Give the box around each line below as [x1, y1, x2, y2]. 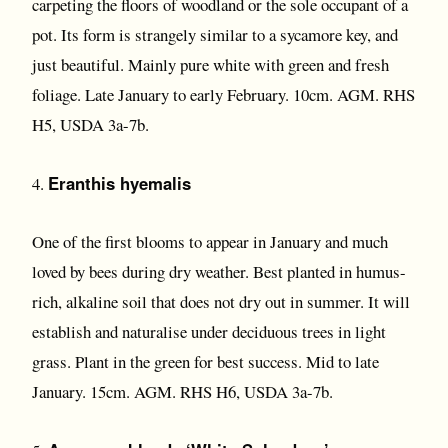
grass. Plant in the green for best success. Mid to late [32, 350, 379, 373]
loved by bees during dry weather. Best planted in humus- [32, 260, 406, 283]
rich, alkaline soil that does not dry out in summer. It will [32, 290, 410, 313]
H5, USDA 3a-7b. [32, 113, 149, 136]
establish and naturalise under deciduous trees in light [32, 320, 386, 343]
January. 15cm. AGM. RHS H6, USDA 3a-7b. [32, 380, 333, 403]
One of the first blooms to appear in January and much [32, 230, 388, 253]
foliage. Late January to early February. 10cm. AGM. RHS [32, 83, 415, 106]
